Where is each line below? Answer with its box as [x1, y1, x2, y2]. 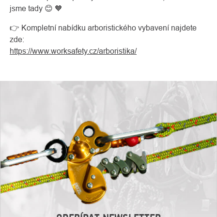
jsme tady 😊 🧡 [10, 4, 62, 13]
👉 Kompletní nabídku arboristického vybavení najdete [10, 23, 197, 32]
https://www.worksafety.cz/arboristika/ [10, 46, 137, 56]
